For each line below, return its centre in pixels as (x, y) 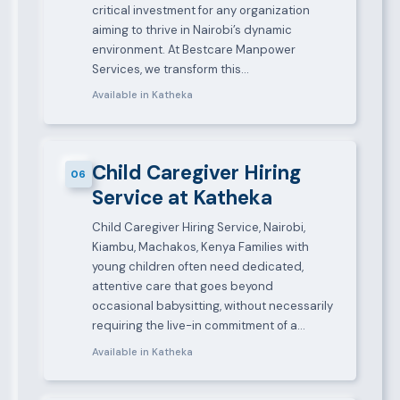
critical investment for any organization (200, 10)
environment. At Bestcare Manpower (193, 49)
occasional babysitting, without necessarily (212, 306)
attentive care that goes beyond (182, 287)
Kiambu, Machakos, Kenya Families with (200, 247)
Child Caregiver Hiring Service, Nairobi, (198, 228)
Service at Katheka (182, 198)
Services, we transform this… (170, 69)
